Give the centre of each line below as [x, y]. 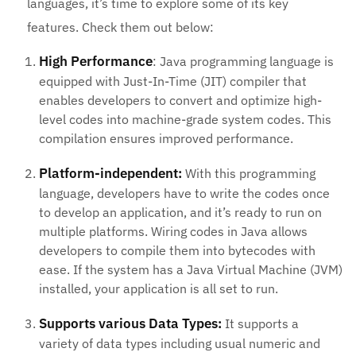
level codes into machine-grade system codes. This [186, 120]
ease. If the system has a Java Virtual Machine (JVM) [191, 270]
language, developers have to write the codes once [185, 193]
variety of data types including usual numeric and [180, 344]
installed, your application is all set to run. [159, 289]
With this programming [251, 174]
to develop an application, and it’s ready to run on [181, 213]
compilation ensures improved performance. [166, 139]
